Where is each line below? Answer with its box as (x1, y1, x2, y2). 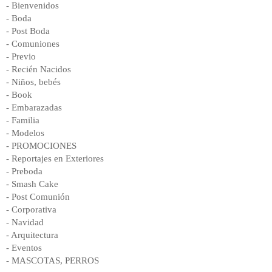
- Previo (6, 52, 36, 62)
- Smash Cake (6, 179, 58, 189)
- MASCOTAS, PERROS (6, 256, 99, 266)
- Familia (6, 115, 39, 126)
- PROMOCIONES (6, 141, 76, 151)
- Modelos (6, 128, 44, 138)
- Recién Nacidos (6, 64, 71, 75)
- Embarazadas (6, 103, 62, 113)
